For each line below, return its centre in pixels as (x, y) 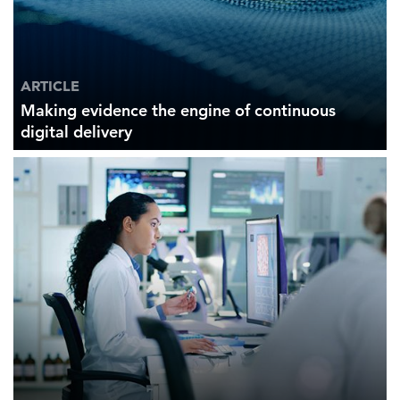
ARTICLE (50, 86)
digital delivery (79, 132)
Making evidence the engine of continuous (178, 111)
